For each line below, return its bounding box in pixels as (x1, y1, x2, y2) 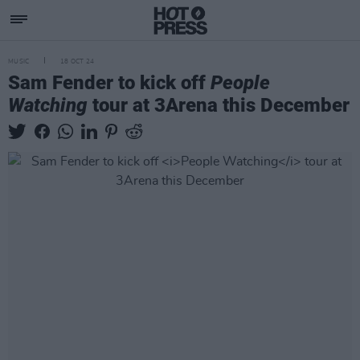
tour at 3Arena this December (88, 94, 350, 117)
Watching (8, 94, 88, 117)
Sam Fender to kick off (8, 72, 211, 94)
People (211, 72, 270, 94)
